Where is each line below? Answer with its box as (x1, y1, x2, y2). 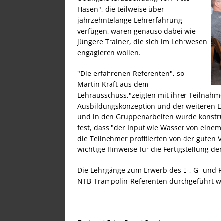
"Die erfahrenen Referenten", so (77, 68, 184, 78)
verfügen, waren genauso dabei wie (77, 26, 196, 36)
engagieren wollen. (77, 47, 141, 57)
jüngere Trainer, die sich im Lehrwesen (77, 37, 207, 46)
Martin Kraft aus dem (77, 79, 148, 89)
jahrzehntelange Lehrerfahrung (77, 15, 182, 25)
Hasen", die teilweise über (77, 4, 164, 14)
